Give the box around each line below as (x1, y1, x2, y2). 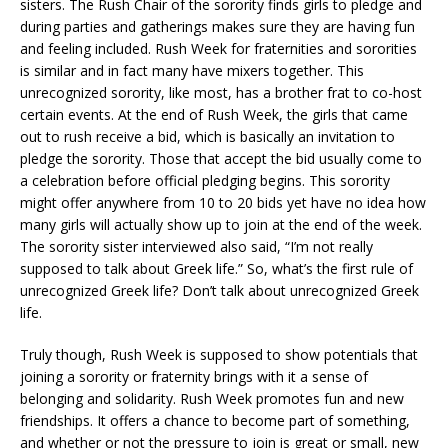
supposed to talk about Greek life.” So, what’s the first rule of (20, 259, 413, 278)
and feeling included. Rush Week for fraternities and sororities (20, 39, 417, 58)
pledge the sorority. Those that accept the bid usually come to (20, 149, 422, 168)
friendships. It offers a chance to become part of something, (20, 411, 410, 430)
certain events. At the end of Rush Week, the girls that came (20, 105, 408, 124)
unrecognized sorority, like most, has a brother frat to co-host (20, 83, 422, 102)
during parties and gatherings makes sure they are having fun (20, 17, 415, 36)
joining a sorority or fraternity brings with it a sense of (20, 367, 368, 386)
